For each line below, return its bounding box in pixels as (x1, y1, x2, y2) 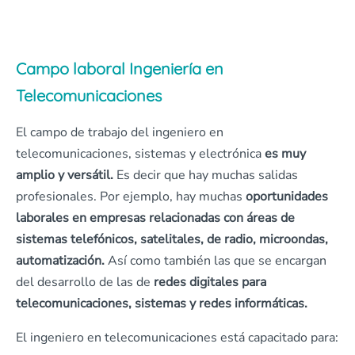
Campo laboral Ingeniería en (16, 59, 223, 78)
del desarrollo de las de (16, 273, 154, 291)
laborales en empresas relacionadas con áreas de (16, 209, 295, 227)
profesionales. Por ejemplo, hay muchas (16, 188, 246, 205)
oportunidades (246, 188, 328, 205)
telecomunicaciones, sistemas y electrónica (16, 145, 265, 162)
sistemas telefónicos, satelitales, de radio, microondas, (16, 231, 328, 248)
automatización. (16, 252, 105, 269)
